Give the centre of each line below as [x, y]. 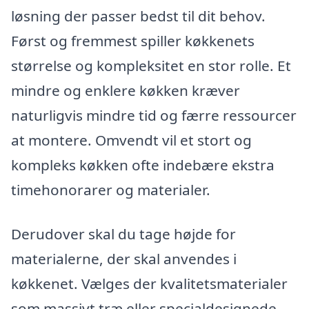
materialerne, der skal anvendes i [124, 258]
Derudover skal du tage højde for [123, 233]
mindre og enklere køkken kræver [126, 91]
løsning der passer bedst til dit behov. [138, 16]
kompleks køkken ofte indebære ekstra [143, 165]
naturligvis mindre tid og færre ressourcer [154, 116]
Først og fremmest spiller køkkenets [133, 41]
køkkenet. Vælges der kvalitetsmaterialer [149, 283]
